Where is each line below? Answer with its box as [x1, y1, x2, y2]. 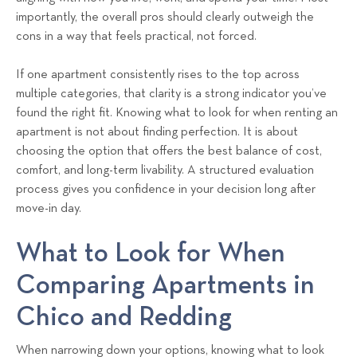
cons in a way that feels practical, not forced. [16, 30, 257, 44]
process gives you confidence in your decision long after [16, 183, 316, 197]
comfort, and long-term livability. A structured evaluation [16, 164, 314, 178]
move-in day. [16, 202, 81, 216]
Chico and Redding [16, 303, 232, 331]
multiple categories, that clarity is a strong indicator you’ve [16, 88, 327, 101]
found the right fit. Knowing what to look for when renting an [16, 107, 338, 120]
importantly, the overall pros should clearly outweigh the [16, 11, 314, 25]
